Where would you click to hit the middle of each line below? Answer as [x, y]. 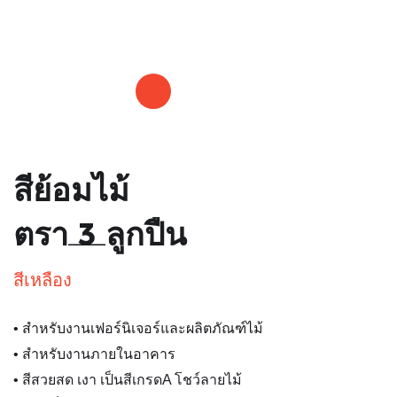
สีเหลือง [43, 280]
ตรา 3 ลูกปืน [100, 234]
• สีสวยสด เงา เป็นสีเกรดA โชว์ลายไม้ [128, 380]
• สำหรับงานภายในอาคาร [94, 354]
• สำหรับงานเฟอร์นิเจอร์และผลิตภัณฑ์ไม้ [138, 328]
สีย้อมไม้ [71, 190]
